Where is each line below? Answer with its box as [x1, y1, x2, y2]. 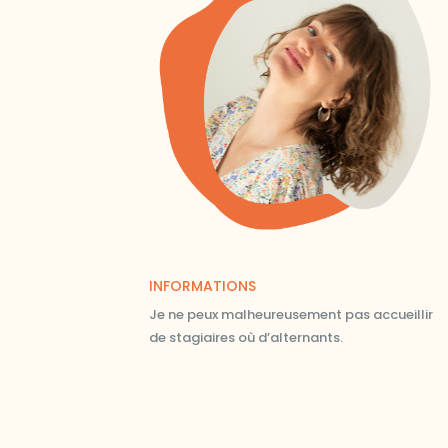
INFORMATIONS [149, 276, 257, 297]
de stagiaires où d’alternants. [149, 328, 344, 348]
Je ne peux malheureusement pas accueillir [149, 305, 434, 325]
